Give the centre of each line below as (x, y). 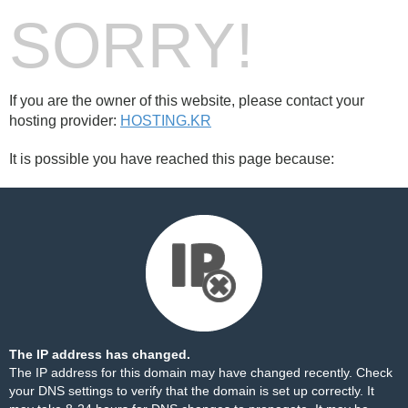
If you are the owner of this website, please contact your (187, 101)
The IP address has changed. (100, 354)
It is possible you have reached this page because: (172, 159)
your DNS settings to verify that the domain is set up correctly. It (192, 391)
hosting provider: (65, 121)
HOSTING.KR (166, 121)
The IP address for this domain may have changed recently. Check (201, 372)
